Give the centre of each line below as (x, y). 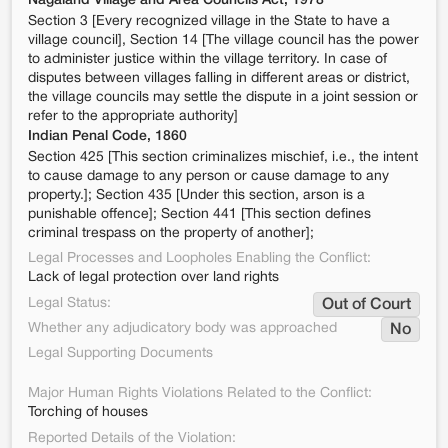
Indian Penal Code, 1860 (107, 136)
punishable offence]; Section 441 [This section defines (199, 214)
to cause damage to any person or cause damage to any (208, 176)
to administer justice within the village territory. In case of (207, 59)
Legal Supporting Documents (120, 353)
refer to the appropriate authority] (133, 116)
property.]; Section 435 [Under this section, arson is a (196, 195)
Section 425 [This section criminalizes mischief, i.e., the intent (223, 157)
